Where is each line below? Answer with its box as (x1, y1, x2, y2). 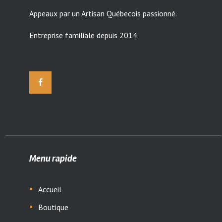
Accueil (38, 184, 61, 194)
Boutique (38, 202, 68, 212)
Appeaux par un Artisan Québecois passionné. (29, 8, 177, 19)
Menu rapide (29, 153, 77, 164)
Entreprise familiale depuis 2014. (29, 30, 139, 41)
